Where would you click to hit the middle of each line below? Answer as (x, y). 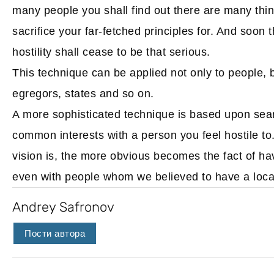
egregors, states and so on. (83, 94)
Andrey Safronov (63, 207)
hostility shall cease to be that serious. (111, 52)
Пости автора (55, 234)
